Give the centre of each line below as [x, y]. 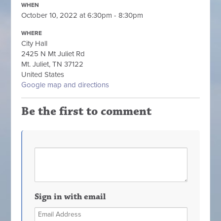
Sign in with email [70, 197]
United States [43, 74]
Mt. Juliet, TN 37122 [53, 64]
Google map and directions [65, 85]
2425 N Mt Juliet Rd [53, 54]
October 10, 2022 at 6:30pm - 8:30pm [82, 15]
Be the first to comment [87, 111]
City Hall [35, 43]
